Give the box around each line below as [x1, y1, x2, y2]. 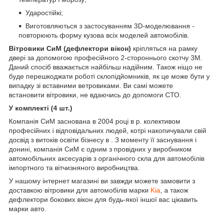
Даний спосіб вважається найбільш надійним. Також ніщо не [9, 63, 202, 71]
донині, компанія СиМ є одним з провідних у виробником [9, 145, 192, 153]
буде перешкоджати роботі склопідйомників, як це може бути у [9, 72, 210, 80]
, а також [160, 186, 188, 194]
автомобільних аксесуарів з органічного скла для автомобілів [9, 154, 204, 162]
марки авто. [9, 204, 46, 213]
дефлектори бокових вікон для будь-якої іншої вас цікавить [9, 195, 197, 203]
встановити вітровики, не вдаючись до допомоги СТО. [9, 90, 181, 99]
